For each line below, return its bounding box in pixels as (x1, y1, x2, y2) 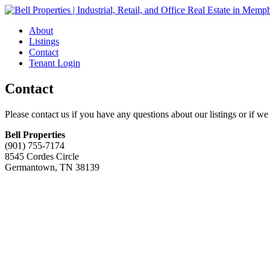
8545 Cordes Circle (5, 151, 79, 162)
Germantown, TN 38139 (5, 162, 99, 172)
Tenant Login (29, 58, 80, 68)
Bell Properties (5, 129, 65, 140)
